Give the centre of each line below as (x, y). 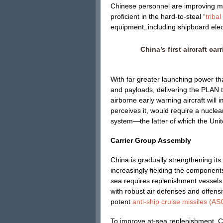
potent (120, 202)
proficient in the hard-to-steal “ (158, 16)
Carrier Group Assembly (151, 140)
